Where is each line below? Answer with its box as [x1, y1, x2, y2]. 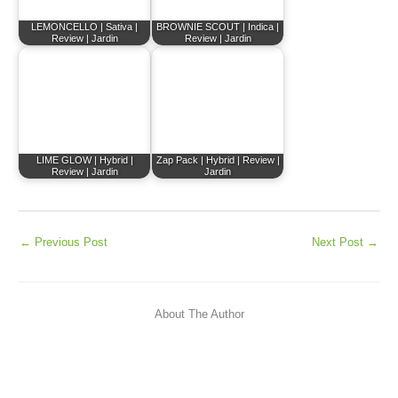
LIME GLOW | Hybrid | [36, 155, 133, 166]
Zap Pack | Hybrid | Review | [155, 155, 280, 166]
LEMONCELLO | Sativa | [31, 21, 138, 33]
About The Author [154, 307, 244, 322]
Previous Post [31, 235, 107, 249]
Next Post [312, 235, 367, 249]
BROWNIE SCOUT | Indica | [156, 21, 279, 33]
